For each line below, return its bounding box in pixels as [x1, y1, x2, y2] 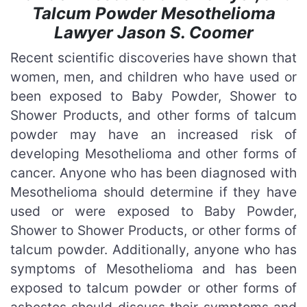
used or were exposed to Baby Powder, [10, 203, 297, 219]
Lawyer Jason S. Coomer [53, 23, 254, 42]
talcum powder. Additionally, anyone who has [10, 241, 297, 258]
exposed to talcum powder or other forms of [10, 280, 297, 296]
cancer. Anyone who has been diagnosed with [10, 164, 297, 181]
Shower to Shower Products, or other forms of [10, 222, 297, 238]
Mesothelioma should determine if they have [10, 184, 297, 200]
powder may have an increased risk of [10, 126, 297, 143]
